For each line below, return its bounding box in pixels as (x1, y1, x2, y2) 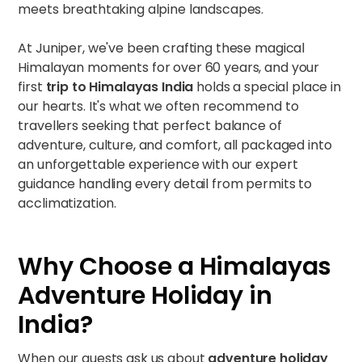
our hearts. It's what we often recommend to (18, 97, 299, 116)
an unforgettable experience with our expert (18, 155, 298, 174)
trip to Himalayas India (45, 78, 194, 96)
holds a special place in (193, 78, 341, 96)
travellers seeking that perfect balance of (18, 116, 282, 135)
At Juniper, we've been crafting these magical (18, 39, 305, 57)
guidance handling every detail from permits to (18, 175, 312, 193)
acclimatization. (18, 194, 117, 213)
